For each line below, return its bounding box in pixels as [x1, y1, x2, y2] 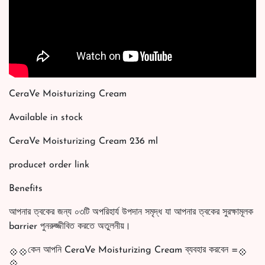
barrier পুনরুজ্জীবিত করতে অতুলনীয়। [9, 222, 131, 232]
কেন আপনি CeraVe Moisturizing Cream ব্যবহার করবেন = [28, 245, 238, 256]
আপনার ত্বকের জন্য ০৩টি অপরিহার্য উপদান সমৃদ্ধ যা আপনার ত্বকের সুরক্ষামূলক [9, 208, 253, 218]
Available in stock [9, 113, 83, 123]
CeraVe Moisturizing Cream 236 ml [9, 137, 158, 147]
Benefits [9, 184, 43, 194]
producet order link [9, 160, 89, 170]
